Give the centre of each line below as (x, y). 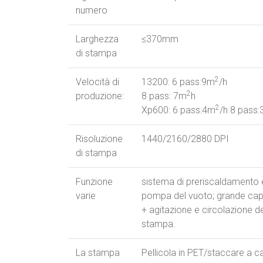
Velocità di (97, 82)
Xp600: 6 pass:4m (178, 110)
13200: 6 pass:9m (178, 82)
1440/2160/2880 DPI (185, 139)
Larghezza (97, 39)
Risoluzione (99, 139)
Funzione (94, 182)
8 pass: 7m (164, 96)
